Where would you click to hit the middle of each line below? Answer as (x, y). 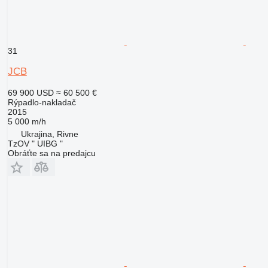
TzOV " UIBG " (35, 143)
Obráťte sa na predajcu (51, 153)
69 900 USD (31, 92)
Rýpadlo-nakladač (42, 102)
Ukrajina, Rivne (49, 134)
